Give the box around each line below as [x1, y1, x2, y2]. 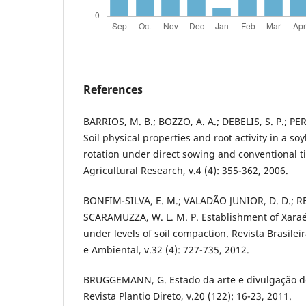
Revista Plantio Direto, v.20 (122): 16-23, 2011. [83, 289, 292, 303]
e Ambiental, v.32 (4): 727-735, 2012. [83, 242, 249, 256]
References [83, 81, 143, 97]
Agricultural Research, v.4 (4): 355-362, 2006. [83, 163, 288, 177]
